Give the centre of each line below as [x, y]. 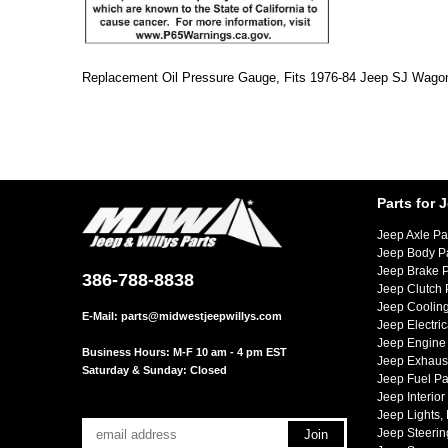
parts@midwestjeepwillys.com [201, 316]
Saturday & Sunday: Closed [154, 370]
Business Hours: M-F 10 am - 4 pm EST [184, 352]
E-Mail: [101, 316]
